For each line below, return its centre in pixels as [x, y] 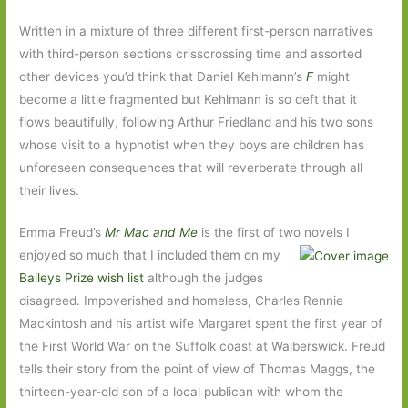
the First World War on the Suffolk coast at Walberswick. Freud [203, 347]
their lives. [50, 190]
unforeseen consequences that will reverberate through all [191, 167]
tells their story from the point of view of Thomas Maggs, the [198, 369]
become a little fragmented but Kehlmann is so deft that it [189, 99]
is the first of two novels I [274, 233]
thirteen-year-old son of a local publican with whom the [182, 392]
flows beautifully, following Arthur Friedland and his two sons [197, 122]
